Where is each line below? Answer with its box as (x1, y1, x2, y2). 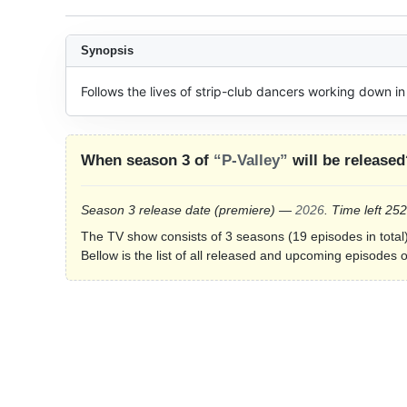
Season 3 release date (81, 203, 214, 217)
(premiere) (214, 203, 275, 217)
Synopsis (81, 44, 134, 57)
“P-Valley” (213, 152, 288, 169)
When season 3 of (81, 152, 213, 169)
